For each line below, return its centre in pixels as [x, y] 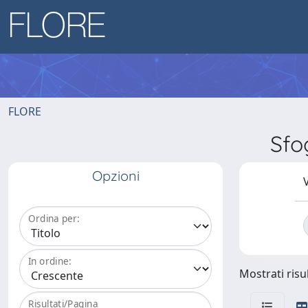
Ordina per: [54, 219]
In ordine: [50, 261]
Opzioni [115, 176]
